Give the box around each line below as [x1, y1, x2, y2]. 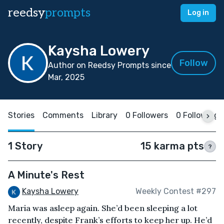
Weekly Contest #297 [135, 186, 216, 196]
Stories [8, 110, 34, 120]
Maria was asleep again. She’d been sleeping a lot [8, 202, 197, 213]
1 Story [8, 140, 42, 152]
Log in [187, 8, 209, 17]
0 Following [176, 110, 219, 120]
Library [91, 110, 117, 120]
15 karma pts [140, 140, 204, 152]
